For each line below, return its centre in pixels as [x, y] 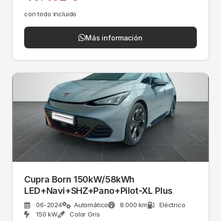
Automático [91, 205]
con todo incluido [51, 14]
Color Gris [85, 214]
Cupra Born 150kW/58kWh [80, 179]
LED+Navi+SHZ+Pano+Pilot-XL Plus [99, 191]
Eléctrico [172, 205]
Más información [114, 37]
